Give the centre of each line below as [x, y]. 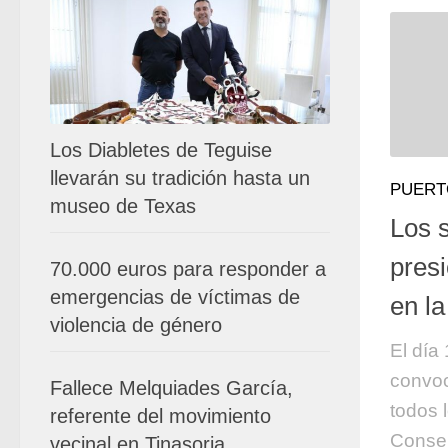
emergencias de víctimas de [175, 296]
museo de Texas [123, 205]
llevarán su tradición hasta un [180, 177]
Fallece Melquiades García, [171, 387]
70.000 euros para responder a [188, 268]
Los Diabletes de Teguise [161, 149]
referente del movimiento [160, 415]
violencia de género [136, 324]
